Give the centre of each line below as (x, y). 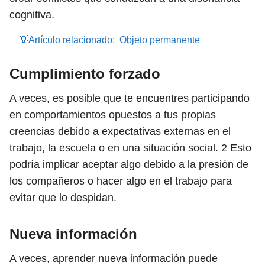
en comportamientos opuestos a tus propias (113, 115)
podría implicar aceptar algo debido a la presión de (129, 164)
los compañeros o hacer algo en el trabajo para (121, 181)
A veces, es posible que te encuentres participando (130, 98)
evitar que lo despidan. (63, 198)
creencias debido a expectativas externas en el (120, 131)
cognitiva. (32, 15)
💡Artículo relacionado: (67, 40)
